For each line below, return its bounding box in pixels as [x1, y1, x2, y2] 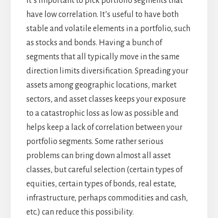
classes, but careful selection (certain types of [26, 165, 182, 175]
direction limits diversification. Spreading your [26, 67, 188, 76]
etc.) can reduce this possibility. [26, 208, 134, 217]
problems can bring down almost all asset [26, 151, 171, 161]
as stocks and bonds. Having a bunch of [26, 38, 162, 48]
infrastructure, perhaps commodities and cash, [26, 194, 188, 203]
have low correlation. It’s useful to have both [26, 10, 179, 19]
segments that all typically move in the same [26, 53, 180, 62]
